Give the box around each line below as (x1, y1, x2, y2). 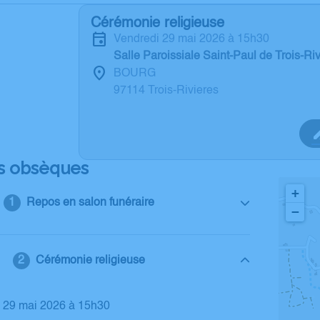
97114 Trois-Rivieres (114, 85, 219, 96)
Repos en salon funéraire (26, 197, 154, 209)
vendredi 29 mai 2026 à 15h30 (121, 34, 269, 45)
